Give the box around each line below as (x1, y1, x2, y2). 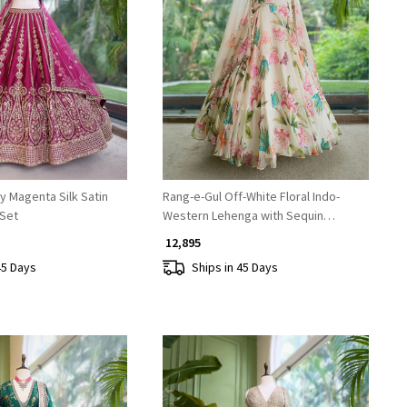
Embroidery (162, 226, 226, 243)
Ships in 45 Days (191, 258, 278, 275)
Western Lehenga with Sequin (162, 207, 323, 224)
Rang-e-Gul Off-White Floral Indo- (162, 188, 340, 205)
